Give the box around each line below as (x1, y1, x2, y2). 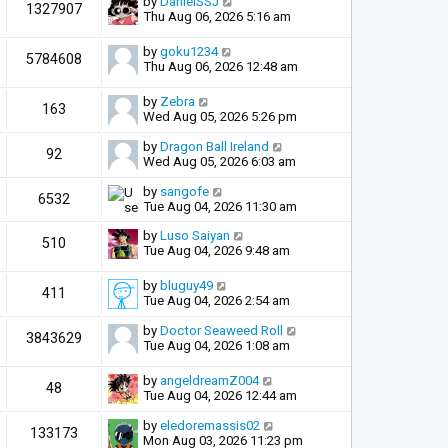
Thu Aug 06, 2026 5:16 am (143, 8, 291, 24)
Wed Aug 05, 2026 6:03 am (143, 153, 296, 169)
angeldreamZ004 (160, 372, 259, 388)
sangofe (160, 183, 209, 199)
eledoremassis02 (160, 417, 260, 433)
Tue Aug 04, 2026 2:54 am (143, 292, 290, 308)
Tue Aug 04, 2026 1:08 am (143, 337, 290, 353)
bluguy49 (160, 277, 213, 293)
